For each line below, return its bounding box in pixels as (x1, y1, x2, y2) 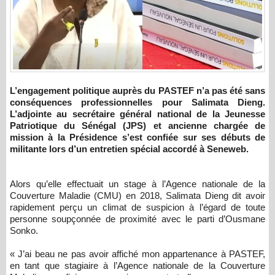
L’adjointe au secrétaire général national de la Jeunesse (10, 109, 265, 120)
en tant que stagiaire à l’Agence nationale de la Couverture (10, 260, 265, 271)
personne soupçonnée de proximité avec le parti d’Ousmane (10, 214, 265, 225)
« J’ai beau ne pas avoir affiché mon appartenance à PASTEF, (10, 249, 265, 260)
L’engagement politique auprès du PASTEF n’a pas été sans (10, 85, 17, 96)
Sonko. (10, 225, 38, 236)
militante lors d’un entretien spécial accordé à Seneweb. (10, 144, 249, 155)
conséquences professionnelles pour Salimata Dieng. (10, 97, 265, 108)
